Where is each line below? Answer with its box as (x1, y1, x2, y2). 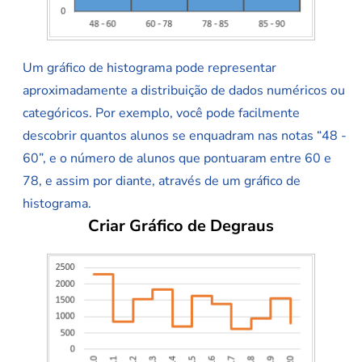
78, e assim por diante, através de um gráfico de (23, 172, 301, 191)
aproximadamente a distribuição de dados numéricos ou (23, 82, 345, 100)
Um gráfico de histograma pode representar (23, 59, 276, 78)
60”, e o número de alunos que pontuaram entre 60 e (23, 149, 331, 168)
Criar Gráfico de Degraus (88, 215, 274, 238)
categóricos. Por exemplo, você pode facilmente (23, 104, 300, 123)
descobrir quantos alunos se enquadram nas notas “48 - (23, 127, 347, 145)
